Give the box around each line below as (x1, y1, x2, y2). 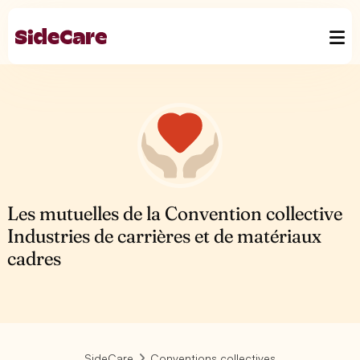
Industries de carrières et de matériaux (7, 224, 322, 247)
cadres (7, 247, 61, 270)
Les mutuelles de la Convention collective (7, 202, 343, 225)
